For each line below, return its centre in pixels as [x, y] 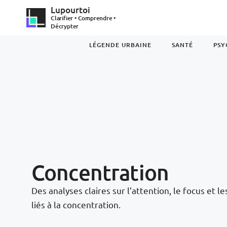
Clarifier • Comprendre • [83, 18]
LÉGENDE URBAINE [120, 45]
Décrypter [65, 26]
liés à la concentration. [76, 204]
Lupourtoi [70, 10]
